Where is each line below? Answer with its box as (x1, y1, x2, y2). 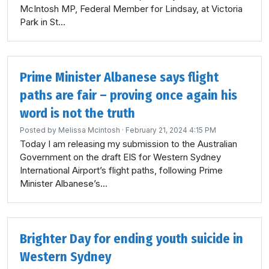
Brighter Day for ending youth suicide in (20, 231, 243, 247)
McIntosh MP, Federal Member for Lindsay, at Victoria (20, 3, 243, 14)
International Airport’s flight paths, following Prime (20, 165, 223, 176)
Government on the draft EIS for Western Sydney (20, 151, 221, 163)
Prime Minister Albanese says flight (20, 69, 219, 85)
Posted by (20, 125, 58, 134)
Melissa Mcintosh (58, 125, 120, 134)
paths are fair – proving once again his (20, 87, 237, 103)
